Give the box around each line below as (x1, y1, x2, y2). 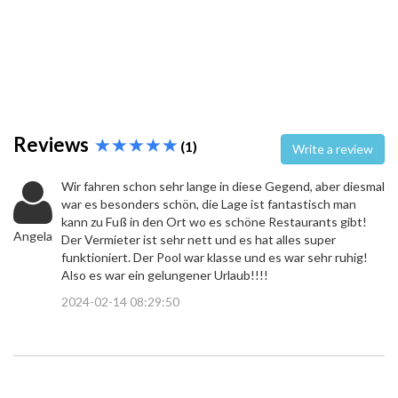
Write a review (327, 141, 373, 157)
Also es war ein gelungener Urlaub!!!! (61, 267, 268, 283)
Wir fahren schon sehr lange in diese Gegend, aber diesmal (61, 179, 385, 195)
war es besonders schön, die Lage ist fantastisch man (61, 196, 356, 212)
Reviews (13, 132, 96, 157)
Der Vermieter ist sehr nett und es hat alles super (61, 232, 336, 248)
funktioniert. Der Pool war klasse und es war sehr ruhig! (61, 250, 368, 266)
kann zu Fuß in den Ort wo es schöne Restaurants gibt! (61, 214, 367, 230)
